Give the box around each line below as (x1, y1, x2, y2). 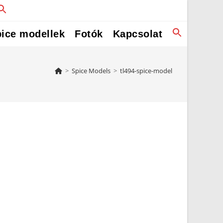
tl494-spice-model (120, 66, 172, 75)
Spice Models (72, 66, 111, 75)
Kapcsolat (112, 28, 162, 39)
